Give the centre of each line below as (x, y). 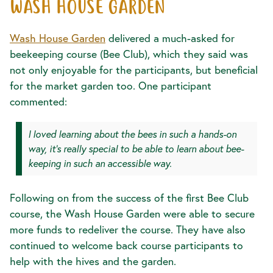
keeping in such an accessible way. (100, 163)
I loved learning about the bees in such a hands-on (132, 134)
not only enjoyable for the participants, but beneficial (134, 70)
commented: (38, 102)
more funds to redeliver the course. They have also (128, 230)
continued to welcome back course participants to (126, 246)
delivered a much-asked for (170, 38)
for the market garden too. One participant (111, 86)
